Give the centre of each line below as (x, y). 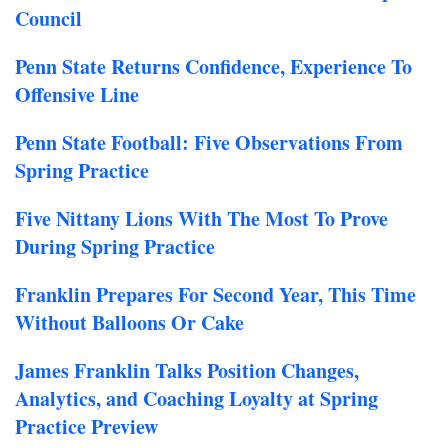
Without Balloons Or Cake (129, 322)
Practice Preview (86, 426)
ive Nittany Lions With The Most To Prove (207, 218)
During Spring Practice (115, 246)
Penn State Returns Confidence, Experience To (213, 66)
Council (52, 18)
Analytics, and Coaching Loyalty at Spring (196, 398)
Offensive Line (77, 94)
